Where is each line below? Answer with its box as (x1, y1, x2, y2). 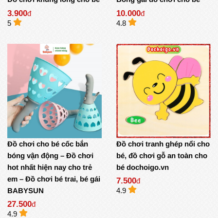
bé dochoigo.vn (116, 163, 169, 171)
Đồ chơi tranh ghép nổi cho (116, 139, 210, 148)
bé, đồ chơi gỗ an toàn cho (116, 151, 207, 160)
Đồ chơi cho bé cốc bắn (7, 139, 88, 148)
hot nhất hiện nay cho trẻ (7, 163, 92, 171)
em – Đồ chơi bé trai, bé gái (7, 174, 100, 183)
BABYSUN (7, 186, 44, 195)
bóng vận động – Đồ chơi (7, 151, 93, 160)
